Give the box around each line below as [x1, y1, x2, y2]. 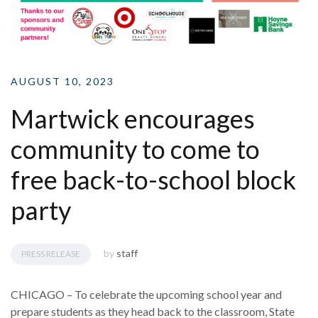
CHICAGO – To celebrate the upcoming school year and [11, 287, 282, 301]
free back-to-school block [11, 163, 296, 195]
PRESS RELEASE [21, 248, 80, 259]
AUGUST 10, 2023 [11, 75, 114, 87]
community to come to [11, 133, 260, 165]
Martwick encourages [11, 102, 255, 134]
